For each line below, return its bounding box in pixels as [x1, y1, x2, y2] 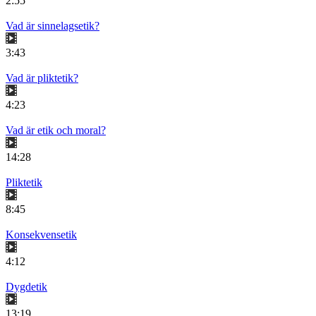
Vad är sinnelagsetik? [6, 20, 99, 32]
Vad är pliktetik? [6, 72, 78, 85]
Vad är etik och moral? [6, 124, 106, 137]
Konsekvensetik [6, 229, 77, 241]
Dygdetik [6, 281, 47, 293]
